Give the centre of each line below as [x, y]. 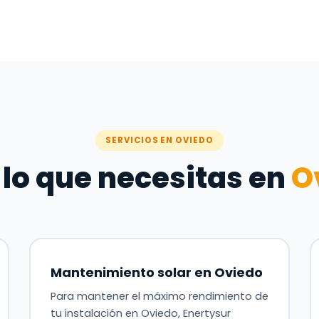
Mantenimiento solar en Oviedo [156, 272]
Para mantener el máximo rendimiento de [159, 296]
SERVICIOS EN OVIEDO [159, 140]
